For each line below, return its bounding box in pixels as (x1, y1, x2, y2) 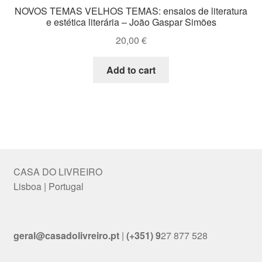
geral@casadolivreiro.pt (13, 229, 119, 243)
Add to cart (106, 63, 156, 77)
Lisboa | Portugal (13, 180, 84, 193)
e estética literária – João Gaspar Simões (46, 15, 216, 29)
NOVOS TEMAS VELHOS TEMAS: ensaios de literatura (15, 4, 247, 18)
